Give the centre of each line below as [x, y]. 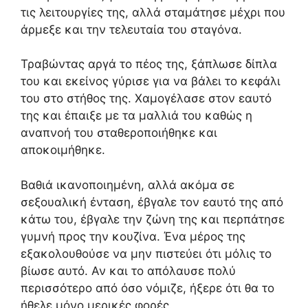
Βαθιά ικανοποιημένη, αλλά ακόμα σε [128, 185]
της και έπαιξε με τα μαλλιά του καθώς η [136, 115]
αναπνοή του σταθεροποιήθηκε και [119, 133]
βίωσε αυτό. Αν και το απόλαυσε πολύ [128, 271]
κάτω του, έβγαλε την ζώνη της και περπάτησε [153, 219]
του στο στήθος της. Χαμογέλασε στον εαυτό [146, 98]
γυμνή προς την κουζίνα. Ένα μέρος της [133, 236]
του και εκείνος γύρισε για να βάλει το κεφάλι [151, 81]
